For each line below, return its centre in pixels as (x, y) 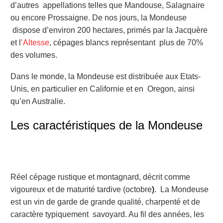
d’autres (26, 5)
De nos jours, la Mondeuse (139, 18)
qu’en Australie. (38, 101)
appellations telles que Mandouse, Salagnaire (124, 5)
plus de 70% (181, 43)
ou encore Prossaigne (49, 18)
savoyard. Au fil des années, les (148, 214)
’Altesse (35, 43)
